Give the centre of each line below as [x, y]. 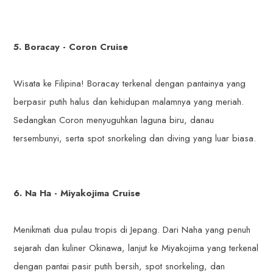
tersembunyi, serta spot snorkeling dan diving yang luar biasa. [135, 139]
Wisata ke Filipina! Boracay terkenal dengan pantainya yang [130, 84]
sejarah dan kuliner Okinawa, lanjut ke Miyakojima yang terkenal [136, 248]
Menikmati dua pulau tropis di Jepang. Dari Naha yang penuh [132, 230]
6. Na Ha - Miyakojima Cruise [77, 193]
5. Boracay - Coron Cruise [71, 47]
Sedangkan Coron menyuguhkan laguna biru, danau [114, 120]
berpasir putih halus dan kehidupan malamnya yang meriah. [129, 102]
